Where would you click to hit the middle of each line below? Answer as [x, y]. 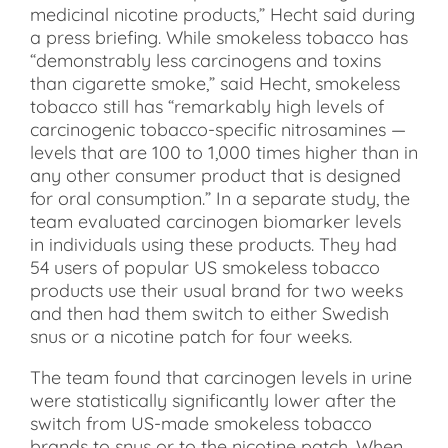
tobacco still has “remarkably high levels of [207, 106]
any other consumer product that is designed [215, 175]
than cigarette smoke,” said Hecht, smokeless [215, 83]
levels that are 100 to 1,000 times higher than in [224, 152]
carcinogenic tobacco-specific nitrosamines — [218, 129]
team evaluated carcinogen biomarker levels [215, 221]
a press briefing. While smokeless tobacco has [219, 37]
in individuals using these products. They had [213, 244]
